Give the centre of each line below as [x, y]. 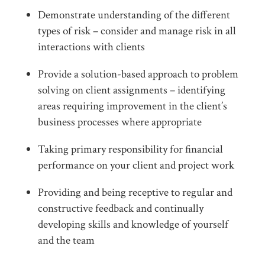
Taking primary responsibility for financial [130, 150]
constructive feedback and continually [121, 209]
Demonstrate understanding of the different [134, 15]
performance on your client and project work [136, 166]
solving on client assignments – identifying [132, 91]
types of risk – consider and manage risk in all [137, 31]
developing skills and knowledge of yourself [133, 225]
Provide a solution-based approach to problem [138, 75]
